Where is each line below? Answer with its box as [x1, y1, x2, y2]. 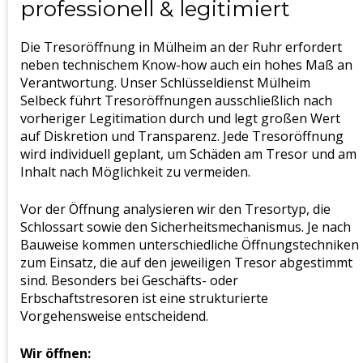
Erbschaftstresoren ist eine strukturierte [20, 288, 268, 307]
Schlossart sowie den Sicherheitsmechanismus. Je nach [20, 217, 351, 236]
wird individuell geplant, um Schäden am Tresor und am [20, 144, 357, 163]
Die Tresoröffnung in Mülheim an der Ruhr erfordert [20, 37, 342, 56]
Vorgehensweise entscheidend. [20, 306, 208, 325]
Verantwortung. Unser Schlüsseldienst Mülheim [20, 73, 310, 92]
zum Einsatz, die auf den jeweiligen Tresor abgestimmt [20, 253, 352, 271]
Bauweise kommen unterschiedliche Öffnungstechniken [20, 235, 359, 254]
